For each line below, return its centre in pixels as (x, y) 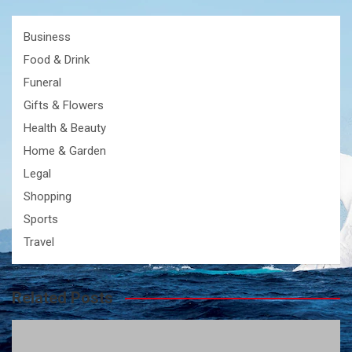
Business (47, 37)
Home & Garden (65, 151)
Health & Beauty (65, 128)
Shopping (48, 197)
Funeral (42, 83)
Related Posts (62, 298)
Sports (41, 220)
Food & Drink (57, 60)
